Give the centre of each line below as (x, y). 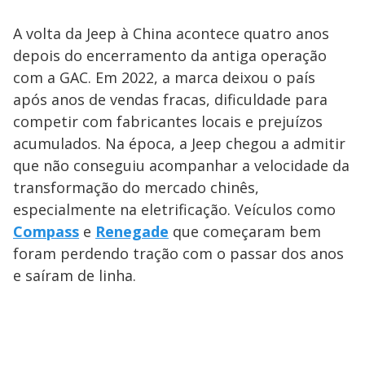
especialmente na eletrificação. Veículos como (174, 209)
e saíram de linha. (75, 275)
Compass (46, 231)
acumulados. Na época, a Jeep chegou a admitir (179, 143)
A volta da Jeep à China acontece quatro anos (171, 33)
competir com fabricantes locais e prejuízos (168, 121)
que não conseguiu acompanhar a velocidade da (181, 165)
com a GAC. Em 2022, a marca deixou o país (164, 77)
